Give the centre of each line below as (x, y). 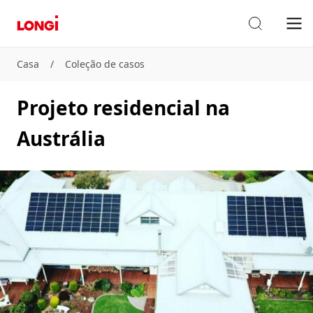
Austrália (61, 138)
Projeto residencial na (123, 108)
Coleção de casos (105, 64)
